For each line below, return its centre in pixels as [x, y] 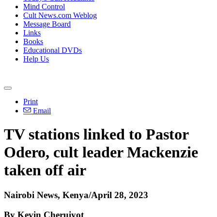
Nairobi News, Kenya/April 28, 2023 [76, 195]
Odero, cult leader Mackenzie [101, 152]
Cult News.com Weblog [60, 15]
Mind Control [44, 7]
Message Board [47, 24]
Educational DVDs [53, 50]
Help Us [36, 59]
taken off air [45, 170]
